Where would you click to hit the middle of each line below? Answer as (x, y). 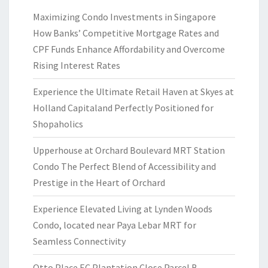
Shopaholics (58, 124)
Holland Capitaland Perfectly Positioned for (123, 108)
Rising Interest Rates (77, 66)
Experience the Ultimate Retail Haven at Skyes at (133, 92)
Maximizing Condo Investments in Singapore (124, 17)
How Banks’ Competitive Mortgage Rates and (126, 33)
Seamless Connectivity (79, 241)
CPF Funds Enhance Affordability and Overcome (129, 49)
